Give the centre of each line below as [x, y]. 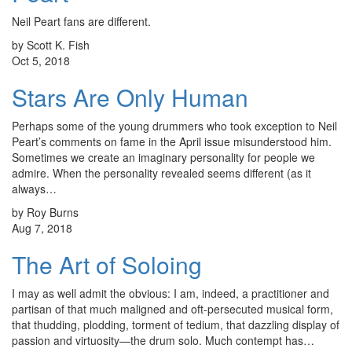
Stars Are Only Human [130, 97]
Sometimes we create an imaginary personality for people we [163, 157]
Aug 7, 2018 [42, 227]
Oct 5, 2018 [41, 60]
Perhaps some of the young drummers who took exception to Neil [174, 125]
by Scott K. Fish [51, 44]
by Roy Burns [45, 212]
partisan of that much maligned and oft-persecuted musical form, [172, 308]
